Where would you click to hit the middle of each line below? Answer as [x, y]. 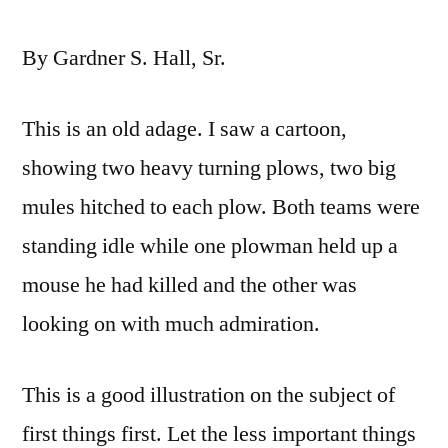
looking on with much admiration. [171, 324]
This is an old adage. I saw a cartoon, [184, 129]
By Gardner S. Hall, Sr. [124, 58]
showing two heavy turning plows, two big [209, 168]
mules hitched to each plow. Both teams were [221, 207]
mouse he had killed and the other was [189, 285]
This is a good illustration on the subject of [208, 395]
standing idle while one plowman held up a [210, 246]
